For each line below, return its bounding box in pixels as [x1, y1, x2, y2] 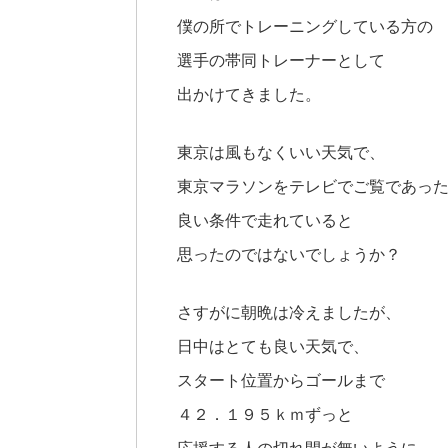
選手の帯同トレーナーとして [177, 51, 385, 69]
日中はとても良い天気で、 [177, 337, 369, 355]
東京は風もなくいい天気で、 [177, 143, 385, 161]
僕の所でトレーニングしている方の [177, 17, 433, 35]
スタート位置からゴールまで [177, 371, 385, 389]
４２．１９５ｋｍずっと [177, 405, 353, 423]
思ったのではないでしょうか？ [177, 245, 401, 263]
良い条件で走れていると [177, 211, 353, 229]
